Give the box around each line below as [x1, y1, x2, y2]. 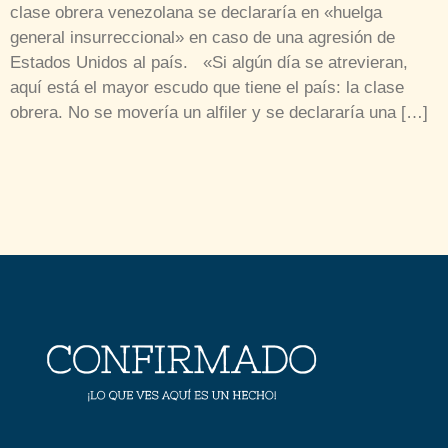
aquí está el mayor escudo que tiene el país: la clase [10, 77, 404, 97]
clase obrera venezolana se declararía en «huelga [10, 2, 382, 22]
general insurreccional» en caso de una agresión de [10, 27, 395, 47]
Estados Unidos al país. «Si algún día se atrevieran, [10, 52, 408, 72]
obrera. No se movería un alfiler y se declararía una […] [10, 102, 428, 122]
